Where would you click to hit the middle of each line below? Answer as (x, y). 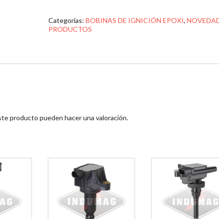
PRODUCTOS (70, 29)
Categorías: (67, 20)
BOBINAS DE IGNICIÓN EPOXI (135, 20)
